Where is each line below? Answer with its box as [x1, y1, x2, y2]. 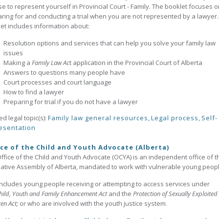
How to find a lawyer [3, 88, 64, 96]
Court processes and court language [3, 78, 111, 87]
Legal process [151, 113, 198, 122]
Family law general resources [48, 113, 148, 122]
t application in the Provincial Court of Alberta [69, 58, 202, 67]
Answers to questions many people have [3, 68, 125, 77]
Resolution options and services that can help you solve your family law [3, 39, 216, 47]
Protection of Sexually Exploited [133, 189, 218, 198]
